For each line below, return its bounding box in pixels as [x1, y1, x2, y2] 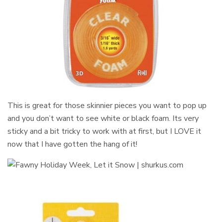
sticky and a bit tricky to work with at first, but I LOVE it [7, 126, 202, 137]
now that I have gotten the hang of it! [7, 139, 138, 150]
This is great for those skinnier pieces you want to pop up [7, 100, 207, 111]
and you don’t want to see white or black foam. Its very [7, 113, 199, 124]
